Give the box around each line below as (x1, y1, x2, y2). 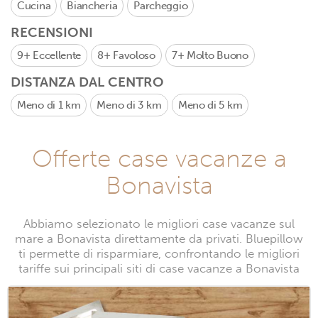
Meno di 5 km (177, 99, 243, 111)
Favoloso (113, 49, 155, 62)
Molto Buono (186, 49, 248, 62)
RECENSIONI (11, 24, 93, 40)
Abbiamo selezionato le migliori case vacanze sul (23, 216, 295, 231)
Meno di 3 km (97, 99, 162, 111)
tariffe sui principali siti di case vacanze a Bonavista (18, 261, 300, 276)
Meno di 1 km (17, 99, 81, 111)
